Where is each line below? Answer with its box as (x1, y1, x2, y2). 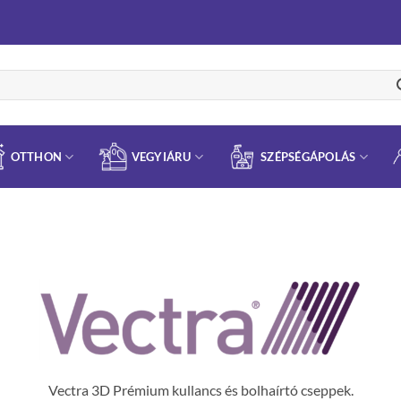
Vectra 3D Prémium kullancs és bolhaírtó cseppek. (47, 380, 354, 398)
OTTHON (10, 149, 63, 164)
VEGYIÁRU (131, 149, 192, 164)
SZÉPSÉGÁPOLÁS (260, 149, 356, 164)
